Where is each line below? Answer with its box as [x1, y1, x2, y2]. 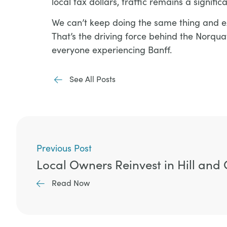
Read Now [52, 177, 90, 188]
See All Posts [69, 73, 116, 85]
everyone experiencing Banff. [52, 44, 172, 56]
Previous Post [36, 142, 92, 155]
